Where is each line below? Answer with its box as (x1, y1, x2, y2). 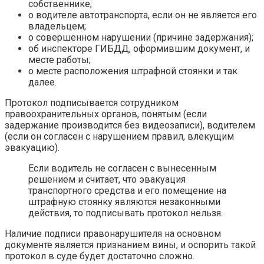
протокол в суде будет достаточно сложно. (5, 250, 194, 262)
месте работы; (28, 54, 91, 66)
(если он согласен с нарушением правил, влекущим (5, 131, 234, 143)
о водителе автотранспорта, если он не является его (28, 9, 257, 21)
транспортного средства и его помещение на (28, 185, 226, 197)
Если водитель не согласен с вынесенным (28, 163, 216, 174)
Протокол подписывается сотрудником (5, 97, 179, 109)
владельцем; (28, 21, 86, 32)
